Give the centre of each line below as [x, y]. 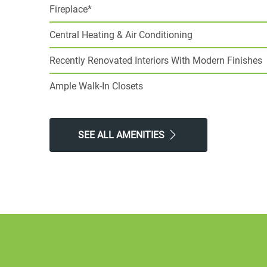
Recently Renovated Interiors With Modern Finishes [156, 60]
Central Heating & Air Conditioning [121, 35]
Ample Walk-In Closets [96, 86]
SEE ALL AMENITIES [122, 135]
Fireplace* [70, 9]
